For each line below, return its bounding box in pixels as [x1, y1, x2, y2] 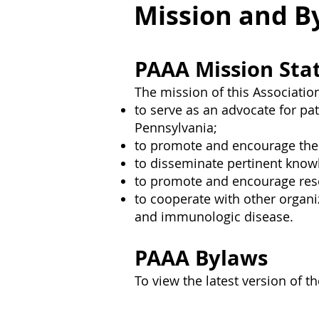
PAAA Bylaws [135, 244, 268, 272]
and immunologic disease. [135, 208, 293, 225]
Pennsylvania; [135, 119, 217, 136]
